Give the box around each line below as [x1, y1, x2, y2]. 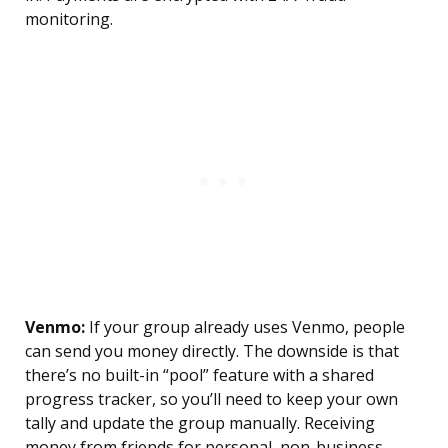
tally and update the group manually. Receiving [25, 412, 375, 435]
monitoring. [25, 8, 113, 31]
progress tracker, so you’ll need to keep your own [25, 388, 398, 411]
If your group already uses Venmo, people [85, 316, 405, 339]
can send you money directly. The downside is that [25, 340, 399, 363]
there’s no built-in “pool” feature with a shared [25, 364, 374, 387]
